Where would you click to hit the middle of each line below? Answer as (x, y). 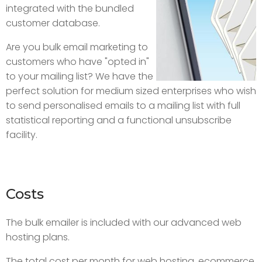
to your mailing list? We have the (80, 77)
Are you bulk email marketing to (77, 47)
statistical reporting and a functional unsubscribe (119, 120)
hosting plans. (38, 237)
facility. (22, 135)
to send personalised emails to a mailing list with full (123, 106)
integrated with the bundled (70, 9)
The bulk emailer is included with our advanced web (124, 223)
